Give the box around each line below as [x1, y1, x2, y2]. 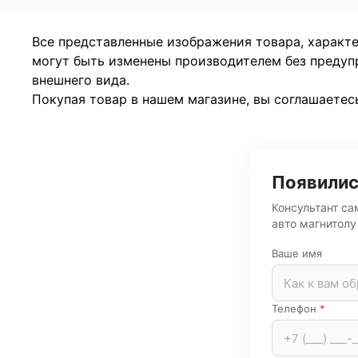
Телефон [272, 302, 320, 316]
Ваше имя [272, 247, 322, 261]
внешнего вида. [32, 72, 129, 89]
